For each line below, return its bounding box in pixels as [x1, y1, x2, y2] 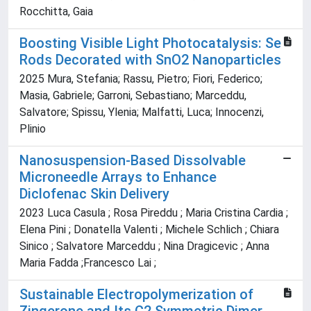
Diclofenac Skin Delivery [19, 185, 169, 203]
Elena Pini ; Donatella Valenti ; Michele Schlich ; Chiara [19, 223, 279, 237]
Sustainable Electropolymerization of [19, 286, 253, 303]
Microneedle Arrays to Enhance [19, 169, 217, 186]
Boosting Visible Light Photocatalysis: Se [19, 35, 281, 52]
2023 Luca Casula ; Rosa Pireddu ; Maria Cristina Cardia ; [19, 206, 288, 220]
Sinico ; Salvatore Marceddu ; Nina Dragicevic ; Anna [19, 239, 269, 253]
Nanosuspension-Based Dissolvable [19, 152, 246, 169]
